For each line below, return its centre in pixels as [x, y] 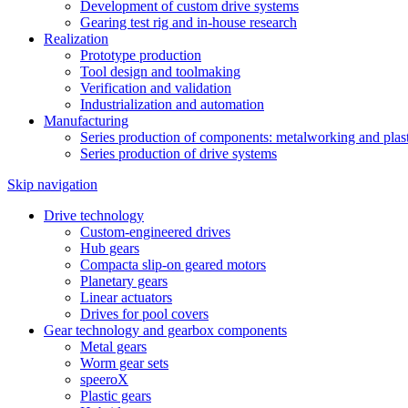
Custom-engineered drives [155, 232]
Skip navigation [52, 184]
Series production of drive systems [178, 153]
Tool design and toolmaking [160, 71]
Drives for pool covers [144, 314]
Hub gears [110, 248]
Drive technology [94, 215]
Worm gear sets [124, 363]
